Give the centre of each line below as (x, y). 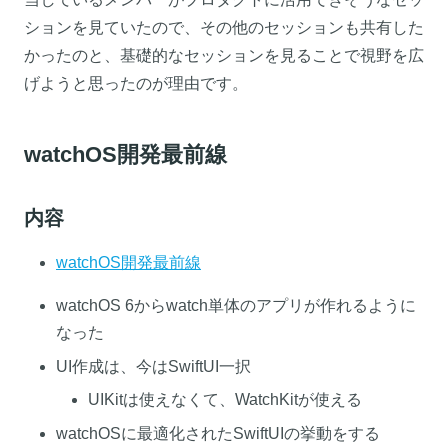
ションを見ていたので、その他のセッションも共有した (224, 28)
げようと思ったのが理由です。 (136, 84)
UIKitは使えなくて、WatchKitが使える (225, 400)
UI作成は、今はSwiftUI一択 (153, 366)
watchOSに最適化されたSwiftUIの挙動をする (218, 433)
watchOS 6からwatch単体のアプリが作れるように (236, 306)
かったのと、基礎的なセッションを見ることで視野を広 (224, 56)
